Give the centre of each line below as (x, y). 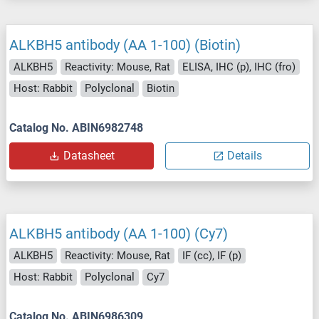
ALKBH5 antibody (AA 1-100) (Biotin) (125, 45)
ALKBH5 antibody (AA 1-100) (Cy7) (119, 233)
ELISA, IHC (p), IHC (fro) (239, 67)
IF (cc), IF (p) (212, 255)
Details (245, 155)
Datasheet (89, 155)
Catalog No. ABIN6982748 (76, 127)
